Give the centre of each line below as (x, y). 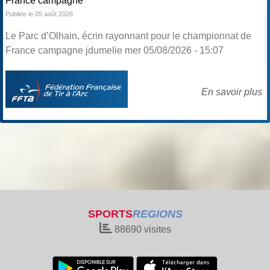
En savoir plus (232, 92)
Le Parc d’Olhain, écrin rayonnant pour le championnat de (128, 36)
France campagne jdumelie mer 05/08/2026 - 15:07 (115, 51)
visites (156, 229)
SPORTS (110, 214)
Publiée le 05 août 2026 (39, 14)
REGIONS (157, 214)
